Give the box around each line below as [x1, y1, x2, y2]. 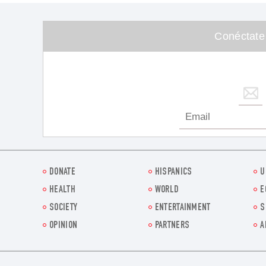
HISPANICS [154, 167, 192, 178]
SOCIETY [49, 203, 78, 214]
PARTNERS [154, 221, 190, 232]
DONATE [49, 167, 75, 178]
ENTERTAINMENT [154, 203, 211, 214]
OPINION [49, 221, 78, 232]
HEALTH [49, 185, 75, 196]
